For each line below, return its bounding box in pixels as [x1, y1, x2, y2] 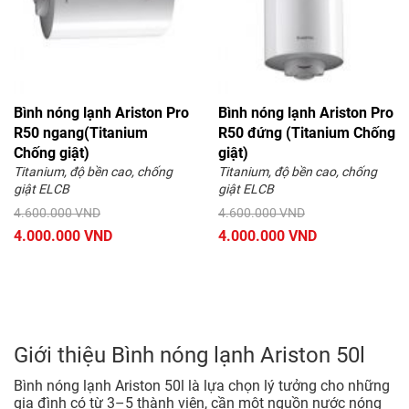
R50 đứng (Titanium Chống [218, 124, 395, 142]
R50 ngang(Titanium [14, 124, 148, 142]
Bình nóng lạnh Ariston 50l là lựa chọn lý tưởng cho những [14, 377, 390, 395]
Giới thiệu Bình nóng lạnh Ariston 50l [14, 342, 365, 369]
